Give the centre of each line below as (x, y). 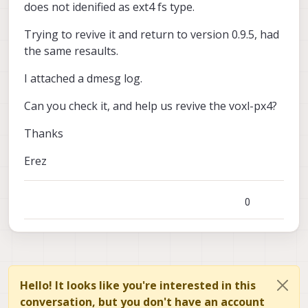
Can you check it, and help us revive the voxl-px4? (151, 106)
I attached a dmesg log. (83, 79)
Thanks (44, 134)
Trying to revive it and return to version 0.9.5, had (152, 35)
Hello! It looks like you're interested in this (138, 286)
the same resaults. (71, 51)
